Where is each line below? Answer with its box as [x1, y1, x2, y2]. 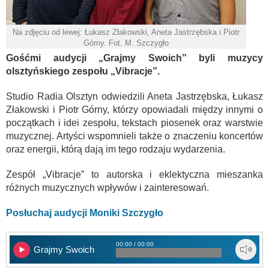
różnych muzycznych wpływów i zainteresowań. [6, 183, 209, 193]
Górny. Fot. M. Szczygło [83, 38, 169, 48]
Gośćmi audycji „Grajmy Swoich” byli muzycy [6, 53, 263, 64]
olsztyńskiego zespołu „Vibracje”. [6, 66, 160, 77]
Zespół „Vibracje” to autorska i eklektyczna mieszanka [6, 169, 263, 180]
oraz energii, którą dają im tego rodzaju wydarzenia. [6, 144, 225, 155]
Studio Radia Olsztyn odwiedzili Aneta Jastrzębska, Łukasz [6, 91, 263, 102]
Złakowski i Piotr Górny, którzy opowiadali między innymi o [6, 104, 263, 115]
